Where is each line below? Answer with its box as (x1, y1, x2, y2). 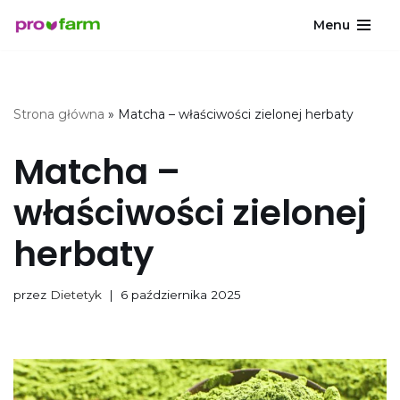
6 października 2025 (121, 287, 241, 302)
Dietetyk (50, 287, 102, 302)
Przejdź (13, 39, 63, 56)
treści (13, 82, 50, 99)
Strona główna (13, 106, 104, 122)
